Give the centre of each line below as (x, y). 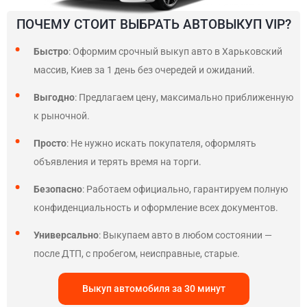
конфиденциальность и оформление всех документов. (156, 208)
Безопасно (58, 189)
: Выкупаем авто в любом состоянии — (185, 235)
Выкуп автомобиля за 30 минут (153, 288)
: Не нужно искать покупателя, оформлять (161, 143)
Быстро (51, 51)
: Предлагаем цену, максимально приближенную (184, 97)
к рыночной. (63, 116)
